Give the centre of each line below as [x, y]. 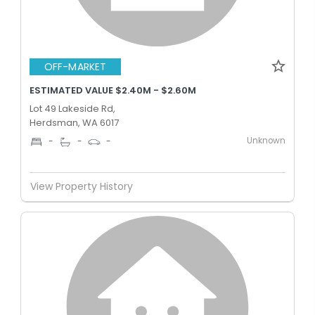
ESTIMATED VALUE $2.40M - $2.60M [113, 90]
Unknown [266, 140]
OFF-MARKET [75, 67]
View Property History [82, 186]
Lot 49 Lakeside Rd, [72, 108]
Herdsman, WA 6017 [74, 122]
